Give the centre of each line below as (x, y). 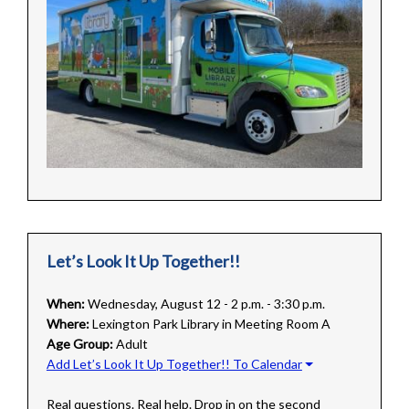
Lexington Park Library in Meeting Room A (211, 324)
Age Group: (79, 344)
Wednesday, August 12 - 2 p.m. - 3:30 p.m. (206, 304)
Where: (68, 324)
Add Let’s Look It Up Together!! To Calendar (174, 364)
